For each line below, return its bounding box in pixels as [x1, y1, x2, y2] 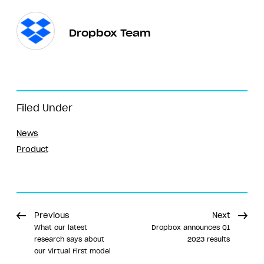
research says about [34, 235, 104, 243]
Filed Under [16, 101, 72, 114]
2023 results [187, 235, 230, 243]
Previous [34, 210, 70, 220]
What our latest [34, 223, 87, 232]
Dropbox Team [69, 27, 151, 40]
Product [16, 144, 48, 154]
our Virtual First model [34, 246, 111, 255]
